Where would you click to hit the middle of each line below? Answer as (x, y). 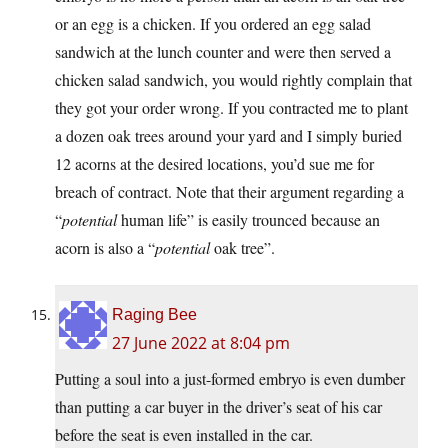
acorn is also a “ (105, 247)
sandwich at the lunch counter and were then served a (223, 51)
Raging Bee (154, 314)
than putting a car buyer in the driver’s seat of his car (218, 406)
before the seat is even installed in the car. (184, 434)
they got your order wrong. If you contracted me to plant (231, 107)
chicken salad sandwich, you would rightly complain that (233, 79)
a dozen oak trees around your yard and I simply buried (228, 135)
